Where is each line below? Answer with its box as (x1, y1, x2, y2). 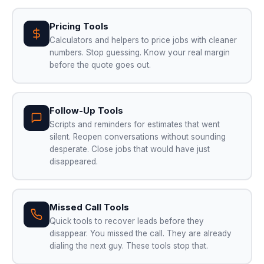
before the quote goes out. (49, 60, 151, 70)
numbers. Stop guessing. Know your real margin (49, 47, 230, 57)
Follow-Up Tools (49, 104, 123, 116)
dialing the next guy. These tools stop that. (49, 240, 208, 250)
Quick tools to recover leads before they (49, 216, 204, 226)
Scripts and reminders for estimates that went (49, 119, 220, 129)
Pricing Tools (49, 20, 108, 32)
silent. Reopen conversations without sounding (49, 131, 226, 141)
